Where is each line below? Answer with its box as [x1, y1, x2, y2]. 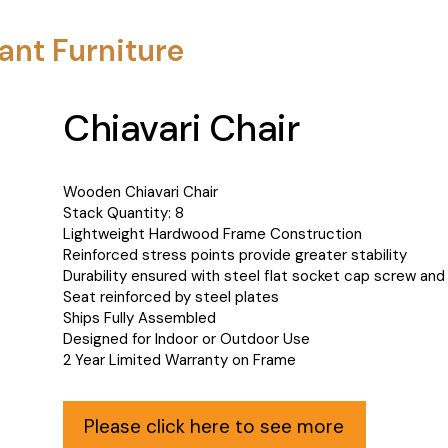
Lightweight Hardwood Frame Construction [63, 223, 362, 244]
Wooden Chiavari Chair [63, 181, 218, 202]
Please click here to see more [84, 413, 345, 439]
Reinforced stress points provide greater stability [63, 244, 407, 265]
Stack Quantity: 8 [63, 202, 184, 223]
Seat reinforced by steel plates [63, 286, 279, 307]
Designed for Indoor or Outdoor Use [63, 328, 310, 349]
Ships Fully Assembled [63, 307, 216, 328]
